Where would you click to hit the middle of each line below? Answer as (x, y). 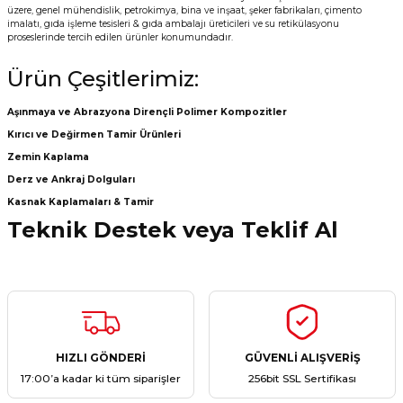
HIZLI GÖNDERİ (101, 357)
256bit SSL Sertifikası (302, 378)
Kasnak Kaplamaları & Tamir (81, 202)
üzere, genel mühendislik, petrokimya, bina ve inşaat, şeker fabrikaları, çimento (184, 10)
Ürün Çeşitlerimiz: (103, 79)
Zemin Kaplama (48, 157)
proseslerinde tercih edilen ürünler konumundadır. (120, 37)
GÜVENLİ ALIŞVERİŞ (302, 357)
